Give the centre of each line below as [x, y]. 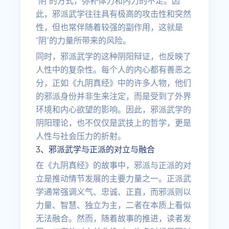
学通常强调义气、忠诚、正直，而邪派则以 [114, 192]
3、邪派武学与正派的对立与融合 [96, 150]
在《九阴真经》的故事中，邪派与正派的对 [114, 165]
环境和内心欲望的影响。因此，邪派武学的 [114, 110]
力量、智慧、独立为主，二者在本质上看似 [114, 205]
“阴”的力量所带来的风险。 [84, 41]
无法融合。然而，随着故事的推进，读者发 [114, 219]
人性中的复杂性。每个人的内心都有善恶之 [114, 70]
